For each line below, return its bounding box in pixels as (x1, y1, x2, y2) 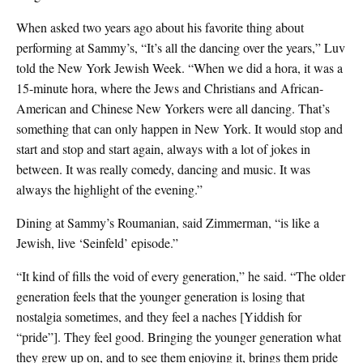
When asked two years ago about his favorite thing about (16, 19, 304, 36)
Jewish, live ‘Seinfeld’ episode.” (16, 234, 178, 252)
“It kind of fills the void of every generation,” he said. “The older (16, 267, 345, 285)
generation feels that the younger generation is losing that (16, 288, 305, 305)
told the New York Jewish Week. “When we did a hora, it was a (16, 59, 343, 77)
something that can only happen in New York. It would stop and (16, 120, 343, 138)
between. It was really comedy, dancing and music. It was (16, 160, 310, 178)
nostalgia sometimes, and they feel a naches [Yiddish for (16, 308, 301, 326)
